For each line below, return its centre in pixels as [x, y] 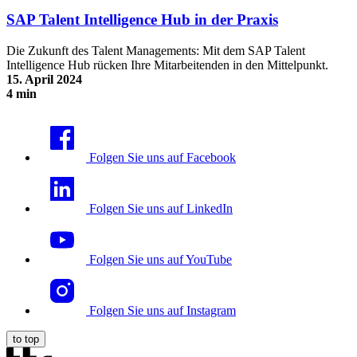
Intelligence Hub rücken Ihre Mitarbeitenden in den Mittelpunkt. [167, 65]
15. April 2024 [44, 79]
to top [26, 339]
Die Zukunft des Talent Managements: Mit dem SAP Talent [156, 50]
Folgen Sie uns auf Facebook [163, 157]
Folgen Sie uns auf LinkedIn [161, 208]
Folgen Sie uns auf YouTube [161, 259]
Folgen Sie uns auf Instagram [163, 310]
